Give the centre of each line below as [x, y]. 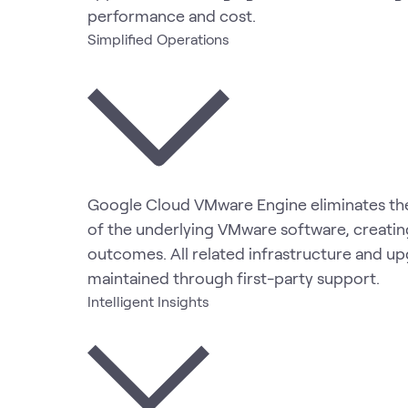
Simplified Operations [158, 38]
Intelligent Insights [148, 301]
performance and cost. [172, 15]
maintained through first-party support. [234, 277]
